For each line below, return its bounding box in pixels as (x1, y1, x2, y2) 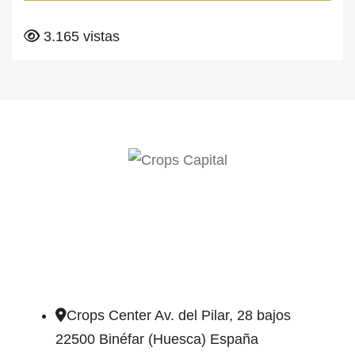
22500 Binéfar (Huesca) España (55, 330, 258, 347)
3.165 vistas (40, 28, 120, 44)
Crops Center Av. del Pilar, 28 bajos (67, 307, 291, 323)
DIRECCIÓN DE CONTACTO (40, 280, 213, 294)
